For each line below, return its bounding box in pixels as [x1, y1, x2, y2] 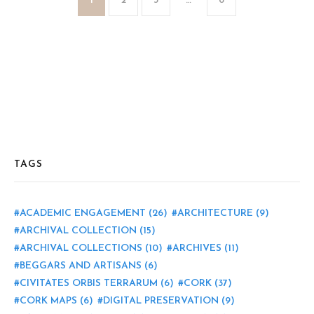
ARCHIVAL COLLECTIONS [20, 243, 142, 254]
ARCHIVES [172, 243, 221, 254]
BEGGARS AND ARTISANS [20, 261, 142, 272]
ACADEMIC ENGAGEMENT [20, 208, 146, 219]
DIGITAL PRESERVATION [103, 296, 219, 307]
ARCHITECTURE [177, 208, 253, 219]
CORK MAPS [20, 296, 77, 307]
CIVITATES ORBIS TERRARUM [20, 278, 158, 289]
